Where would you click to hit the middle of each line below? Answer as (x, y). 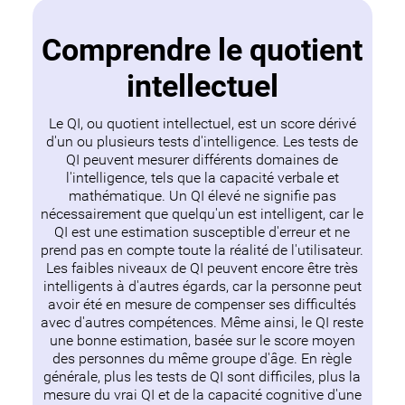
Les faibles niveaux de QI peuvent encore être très (202, 268)
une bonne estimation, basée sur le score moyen (202, 340)
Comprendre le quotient (202, 50)
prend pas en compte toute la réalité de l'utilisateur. (202, 250)
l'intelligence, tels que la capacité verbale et (202, 178)
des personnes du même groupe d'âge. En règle (202, 358)
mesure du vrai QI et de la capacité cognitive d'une (202, 395)
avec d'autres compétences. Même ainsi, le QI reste (202, 322)
